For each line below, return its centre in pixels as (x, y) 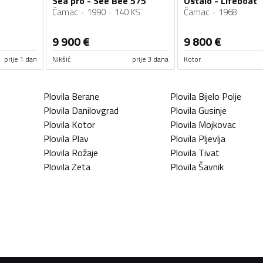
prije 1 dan (21, 59)
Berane (85, 96)
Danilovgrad (95, 110)
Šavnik (211, 166)
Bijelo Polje (220, 96)
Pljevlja (212, 138)
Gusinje (213, 110)
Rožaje (85, 152)
